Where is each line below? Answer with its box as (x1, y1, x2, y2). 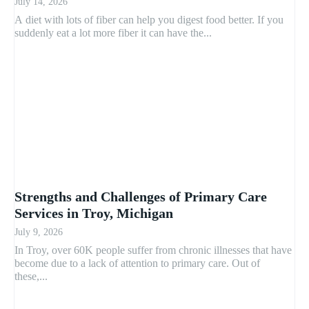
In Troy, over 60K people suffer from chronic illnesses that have (14, 244, 292, 257)
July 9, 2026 (14, 227, 63, 238)
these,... (14, 270, 48, 283)
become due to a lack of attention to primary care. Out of (14, 257, 260, 270)
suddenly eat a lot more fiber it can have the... (14, 27, 212, 39)
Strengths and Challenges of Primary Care (14, 189, 267, 205)
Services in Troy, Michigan (14, 206, 173, 221)
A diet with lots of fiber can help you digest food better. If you (14, 14, 283, 26)
